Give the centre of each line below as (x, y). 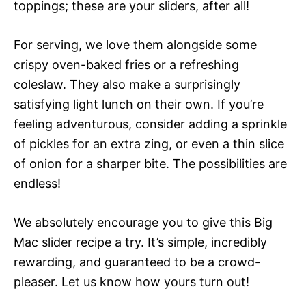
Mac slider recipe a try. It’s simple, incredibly (140, 242)
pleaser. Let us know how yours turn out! (131, 281)
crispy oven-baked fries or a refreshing (126, 64)
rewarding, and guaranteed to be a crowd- (137, 262)
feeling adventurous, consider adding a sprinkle (150, 124)
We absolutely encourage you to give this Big (143, 222)
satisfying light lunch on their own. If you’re (139, 104)
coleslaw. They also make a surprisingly (127, 84)
